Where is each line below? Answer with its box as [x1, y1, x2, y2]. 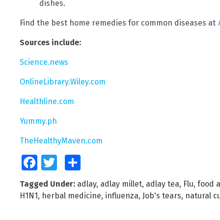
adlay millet [100, 179, 142, 189]
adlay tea [146, 179, 179, 189]
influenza [105, 191, 138, 201]
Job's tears [142, 191, 181, 201]
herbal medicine [42, 191, 101, 201]
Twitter [57, 159, 74, 166]
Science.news [20, 57, 68, 67]
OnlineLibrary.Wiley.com [20, 77, 106, 87]
